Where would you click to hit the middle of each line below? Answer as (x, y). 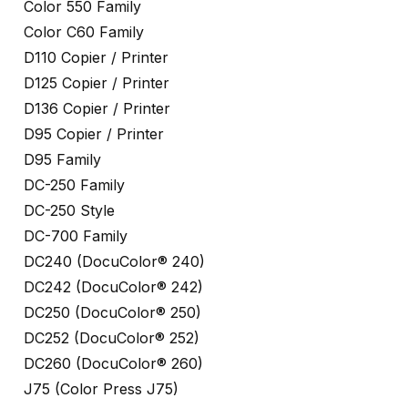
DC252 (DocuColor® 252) (112, 338)
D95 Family (62, 160)
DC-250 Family (74, 185)
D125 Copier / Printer (97, 83)
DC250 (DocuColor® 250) (112, 313)
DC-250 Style (69, 211)
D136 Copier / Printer (97, 109)
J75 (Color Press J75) (101, 389)
